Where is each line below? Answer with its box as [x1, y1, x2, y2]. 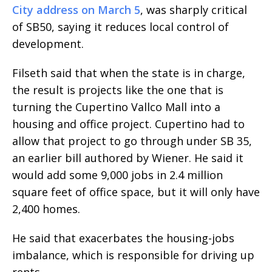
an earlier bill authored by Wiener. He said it [12, 151, 243, 166]
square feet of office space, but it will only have [12, 185, 260, 200]
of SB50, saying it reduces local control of [12, 19, 229, 35]
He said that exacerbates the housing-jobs [12, 231, 234, 246]
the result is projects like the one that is [12, 83, 223, 98]
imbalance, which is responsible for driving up [12, 248, 254, 263]
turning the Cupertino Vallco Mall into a [12, 100, 220, 115]
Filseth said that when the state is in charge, [12, 66, 245, 81]
